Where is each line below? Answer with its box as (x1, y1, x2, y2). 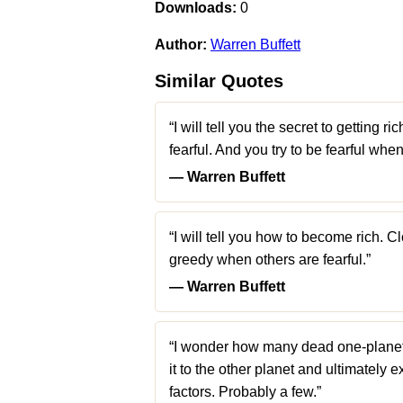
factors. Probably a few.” (169, 384, 321, 399)
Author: (155, 37, 207, 52)
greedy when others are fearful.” (169, 252, 371, 267)
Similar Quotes (155, 71, 283, 91)
